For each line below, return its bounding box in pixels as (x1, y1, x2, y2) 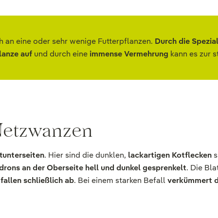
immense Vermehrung (90, 48, 168, 59)
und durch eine (34, 48, 90, 59)
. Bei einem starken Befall (74, 175, 167, 185)
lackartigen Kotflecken (128, 149, 212, 160)
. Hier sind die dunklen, (44, 149, 128, 160)
